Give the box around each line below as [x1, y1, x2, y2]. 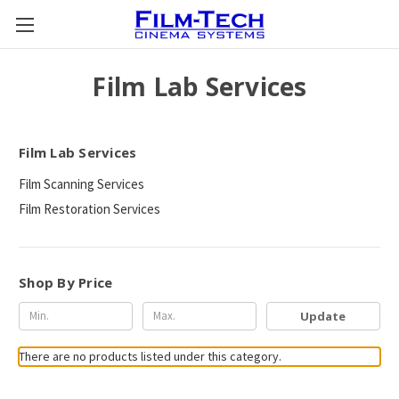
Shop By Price [19, 273, 113, 291]
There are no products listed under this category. [19, 347, 281, 364]
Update [300, 307, 346, 324]
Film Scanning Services [19, 175, 144, 192]
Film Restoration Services [19, 199, 160, 217]
